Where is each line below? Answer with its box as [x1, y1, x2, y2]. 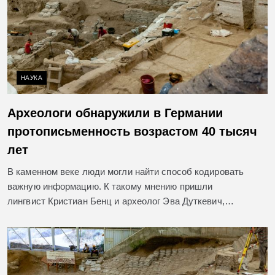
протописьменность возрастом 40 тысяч [7, 124, 257, 138]
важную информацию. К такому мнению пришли [7, 180, 213, 192]
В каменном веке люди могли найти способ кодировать [7, 166, 244, 177]
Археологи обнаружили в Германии [7, 106, 223, 120]
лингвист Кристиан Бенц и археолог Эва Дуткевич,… [7, 195, 234, 206]
